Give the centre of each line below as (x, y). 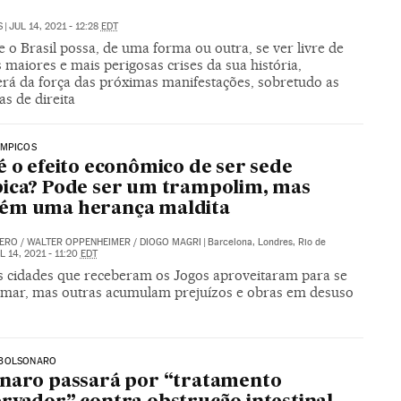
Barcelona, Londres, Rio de (266, 243)
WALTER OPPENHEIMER (78, 243)
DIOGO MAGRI (170, 243)
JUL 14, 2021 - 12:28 (55, 27)
